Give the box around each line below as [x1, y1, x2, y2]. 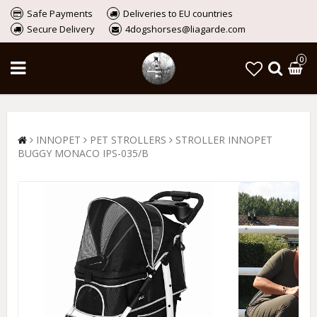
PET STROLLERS [90, 133, 166, 146]
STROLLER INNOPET [175, 133, 272, 146]
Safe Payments [27, 7, 93, 20]
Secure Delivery [27, 23, 95, 35]
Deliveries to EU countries [123, 7, 233, 20]
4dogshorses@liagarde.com [125, 23, 246, 35]
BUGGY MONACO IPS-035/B [18, 146, 149, 160]
